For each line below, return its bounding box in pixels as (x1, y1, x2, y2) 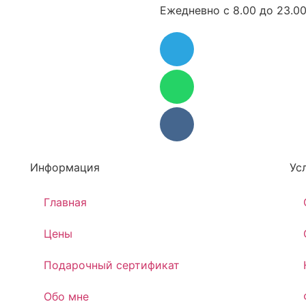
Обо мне (43, 290, 89, 303)
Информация (29, 161, 100, 174)
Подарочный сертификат (43, 258, 180, 272)
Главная (43, 195, 87, 209)
